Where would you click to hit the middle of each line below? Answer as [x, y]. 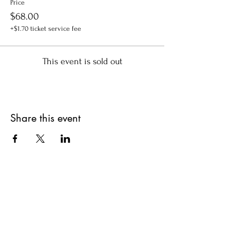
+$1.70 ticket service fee [46, 28]
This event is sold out [82, 61]
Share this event [45, 118]
